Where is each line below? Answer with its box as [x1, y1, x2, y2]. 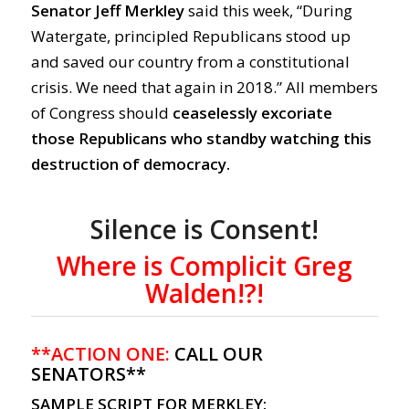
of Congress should [30, 102, 173, 124]
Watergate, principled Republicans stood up [30, 26, 351, 47]
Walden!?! [144, 276, 264, 311]
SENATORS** [30, 362, 146, 387]
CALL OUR [169, 341, 263, 367]
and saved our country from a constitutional [30, 51, 350, 73]
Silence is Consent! [89, 212, 319, 247]
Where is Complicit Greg [56, 248, 352, 284]
